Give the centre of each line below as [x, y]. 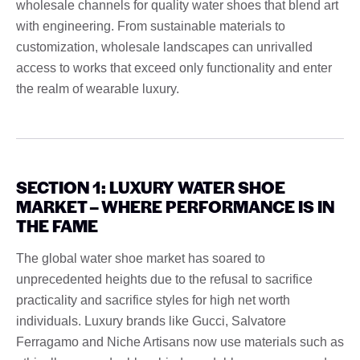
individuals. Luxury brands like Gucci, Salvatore [151, 321]
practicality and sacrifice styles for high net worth [153, 300]
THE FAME [57, 225]
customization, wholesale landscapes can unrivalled [164, 47]
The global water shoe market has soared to [141, 258]
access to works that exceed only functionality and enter [174, 67]
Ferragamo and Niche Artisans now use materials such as [180, 342]
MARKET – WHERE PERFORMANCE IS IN [175, 206]
